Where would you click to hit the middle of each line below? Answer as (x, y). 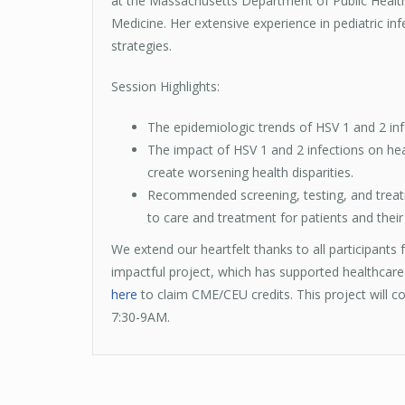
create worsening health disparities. (252, 173)
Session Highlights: (167, 87)
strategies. (143, 46)
